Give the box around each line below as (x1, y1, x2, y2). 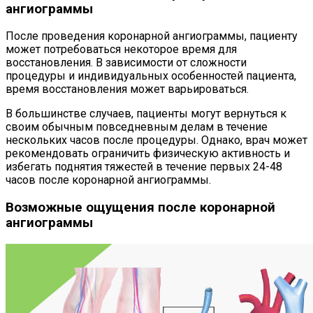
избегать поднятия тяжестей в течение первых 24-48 (6, 160, 282, 174)
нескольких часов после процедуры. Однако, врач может (6, 133, 307, 147)
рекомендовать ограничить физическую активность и (6, 147, 290, 161)
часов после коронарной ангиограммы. (6, 173, 211, 187)
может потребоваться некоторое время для (6, 43, 237, 57)
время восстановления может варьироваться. (6, 82, 249, 96)
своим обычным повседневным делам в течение (6, 120, 268, 134)
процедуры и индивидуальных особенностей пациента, (6, 69, 296, 83)
